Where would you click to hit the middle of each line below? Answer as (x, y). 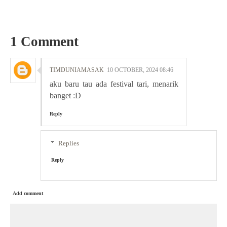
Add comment (28, 194)
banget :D (65, 95)
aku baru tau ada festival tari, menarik (114, 84)
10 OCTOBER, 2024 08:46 (140, 70)
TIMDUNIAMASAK (77, 70)
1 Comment (44, 41)
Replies (68, 143)
